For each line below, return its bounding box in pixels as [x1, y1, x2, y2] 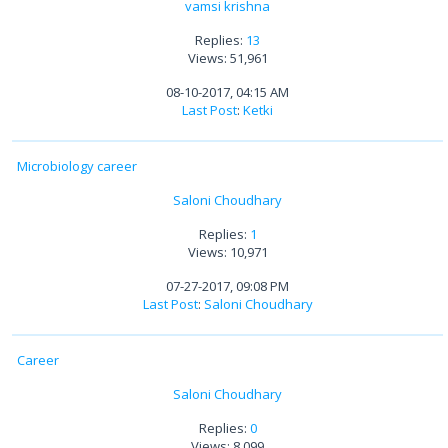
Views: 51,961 [187, 48, 268, 67]
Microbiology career [17, 156, 137, 175]
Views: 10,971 [187, 242, 268, 261]
